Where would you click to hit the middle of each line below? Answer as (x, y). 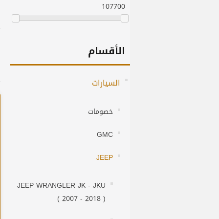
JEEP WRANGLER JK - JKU (61, 186)
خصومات (100, 112)
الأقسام (107, 51)
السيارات (106, 83)
